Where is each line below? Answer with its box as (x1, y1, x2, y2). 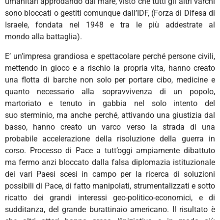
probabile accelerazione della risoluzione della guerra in (5, 134, 215, 143)
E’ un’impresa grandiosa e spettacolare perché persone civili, (5, 51, 215, 61)
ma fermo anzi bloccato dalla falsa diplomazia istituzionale (5, 157, 215, 167)
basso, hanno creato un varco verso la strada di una (5, 122, 215, 132)
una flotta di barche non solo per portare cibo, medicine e (5, 75, 215, 84)
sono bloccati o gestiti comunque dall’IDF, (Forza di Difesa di (5, 8, 215, 18)
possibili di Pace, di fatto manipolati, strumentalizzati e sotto (5, 181, 215, 191)
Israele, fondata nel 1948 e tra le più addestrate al (5, 20, 215, 29)
